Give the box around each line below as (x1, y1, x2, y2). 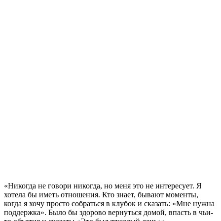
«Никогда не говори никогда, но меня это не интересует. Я (4, 181, 202, 190)
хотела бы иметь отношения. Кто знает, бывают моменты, (4, 190, 198, 199)
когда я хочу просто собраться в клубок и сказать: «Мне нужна (4, 199, 215, 208)
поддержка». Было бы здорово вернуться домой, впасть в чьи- (4, 208, 213, 217)
